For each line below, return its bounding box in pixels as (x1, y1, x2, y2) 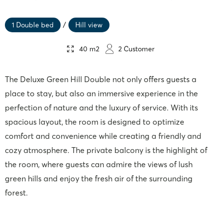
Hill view (75, 21, 103, 29)
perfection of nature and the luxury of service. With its (5, 103, 198, 112)
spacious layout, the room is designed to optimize (5, 117, 184, 127)
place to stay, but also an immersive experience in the (5, 88, 198, 98)
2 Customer (118, 44, 154, 53)
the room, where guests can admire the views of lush (5, 159, 193, 169)
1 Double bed (12, 21, 54, 29)
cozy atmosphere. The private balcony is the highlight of (5, 145, 207, 155)
